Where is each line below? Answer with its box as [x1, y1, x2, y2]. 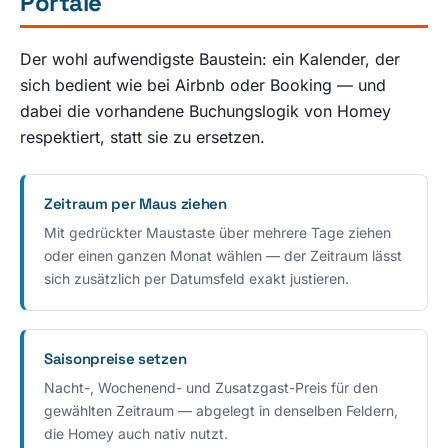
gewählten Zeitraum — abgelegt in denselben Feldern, [44, 401, 398, 419]
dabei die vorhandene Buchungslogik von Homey [20, 100, 391, 121]
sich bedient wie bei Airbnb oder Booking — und [20, 74, 386, 95]
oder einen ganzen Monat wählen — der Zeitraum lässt [44, 246, 402, 264]
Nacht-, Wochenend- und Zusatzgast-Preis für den [44, 378, 378, 396]
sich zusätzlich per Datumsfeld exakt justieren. [44, 269, 349, 287]
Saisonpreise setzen [44, 348, 187, 368]
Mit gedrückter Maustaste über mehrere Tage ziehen [44, 223, 391, 241]
